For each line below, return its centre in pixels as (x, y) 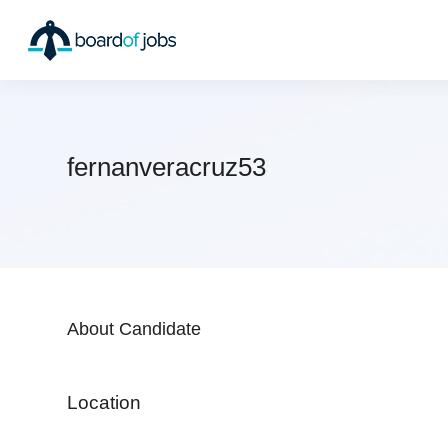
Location (104, 402)
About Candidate (134, 329)
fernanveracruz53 (166, 166)
